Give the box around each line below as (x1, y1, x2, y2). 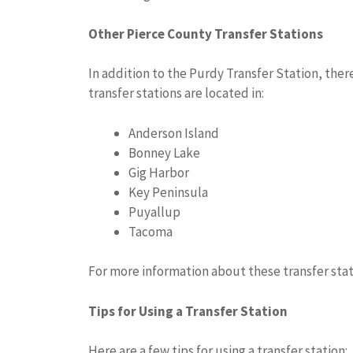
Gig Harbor (128, 163, 189, 181)
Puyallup (128, 203, 180, 221)
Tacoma (128, 222, 173, 240)
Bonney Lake (128, 143, 200, 162)
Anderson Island (128, 124, 219, 142)
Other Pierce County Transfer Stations (88, 24, 323, 43)
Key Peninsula (128, 183, 208, 201)
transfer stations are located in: (88, 84, 264, 102)
